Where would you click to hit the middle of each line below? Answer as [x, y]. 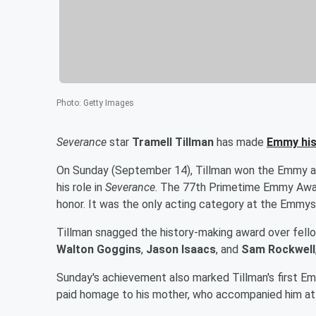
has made [240, 142]
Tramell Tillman [173, 142]
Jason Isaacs [181, 249]
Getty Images [109, 103]
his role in [81, 187]
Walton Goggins [99, 249]
